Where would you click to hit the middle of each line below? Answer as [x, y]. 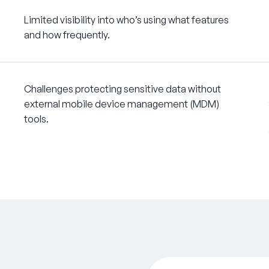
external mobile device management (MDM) [122, 104]
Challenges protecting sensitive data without [123, 89]
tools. [37, 119]
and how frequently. [67, 35]
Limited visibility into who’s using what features [127, 20]
